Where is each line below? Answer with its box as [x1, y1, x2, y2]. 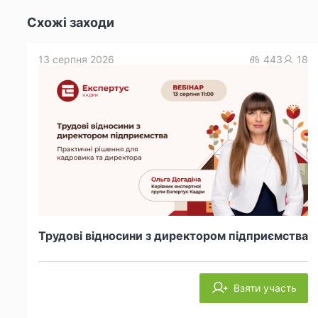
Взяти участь [234, 282, 297, 295]
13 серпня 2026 [38, 53, 114, 65]
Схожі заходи [27, 14, 114, 30]
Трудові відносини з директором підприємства [38, 229, 308, 243]
